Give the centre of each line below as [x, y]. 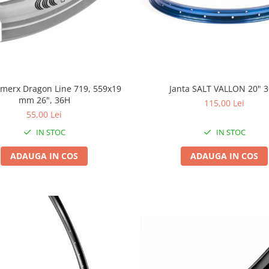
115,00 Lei [225, 103]
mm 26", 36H [44, 100]
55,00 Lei [44, 114]
